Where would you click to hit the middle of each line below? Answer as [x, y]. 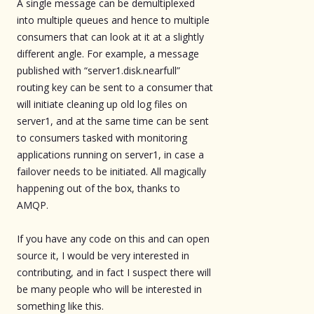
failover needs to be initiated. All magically [111, 171]
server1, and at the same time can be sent [113, 121]
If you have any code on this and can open [113, 238]
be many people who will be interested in [109, 289]
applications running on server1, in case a [110, 154]
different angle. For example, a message [108, 53]
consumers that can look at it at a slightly [110, 36]
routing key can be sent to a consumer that [115, 87]
